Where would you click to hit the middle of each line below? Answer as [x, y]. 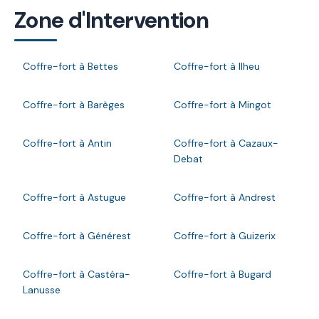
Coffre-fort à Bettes [70, 66]
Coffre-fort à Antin [67, 143]
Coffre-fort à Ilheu [217, 66]
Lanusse [42, 289]
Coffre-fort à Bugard [223, 274]
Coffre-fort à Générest [77, 235]
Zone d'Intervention [112, 20]
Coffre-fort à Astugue [74, 197]
